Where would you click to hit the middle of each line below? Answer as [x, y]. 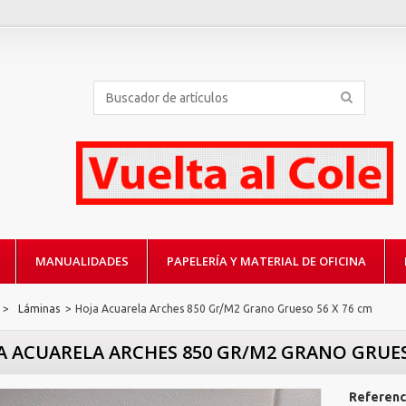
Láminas [39, 309]
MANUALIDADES [82, 261]
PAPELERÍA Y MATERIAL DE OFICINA [266, 261]
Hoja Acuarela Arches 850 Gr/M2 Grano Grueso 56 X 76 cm [224, 309]
